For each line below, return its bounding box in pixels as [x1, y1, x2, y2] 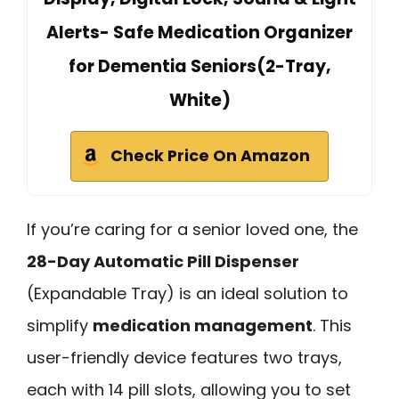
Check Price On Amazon [110, 144, 310, 167]
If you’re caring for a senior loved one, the [27, 217, 358, 240]
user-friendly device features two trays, [27, 346, 342, 369]
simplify [27, 313, 93, 337]
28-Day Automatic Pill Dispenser [27, 249, 299, 273]
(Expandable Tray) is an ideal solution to [27, 281, 348, 305]
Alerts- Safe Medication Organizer [46, 20, 353, 45]
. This [313, 313, 352, 337]
